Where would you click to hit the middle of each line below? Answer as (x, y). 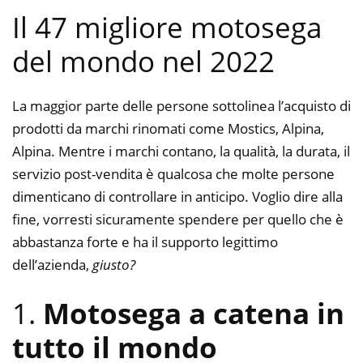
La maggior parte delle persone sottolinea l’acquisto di (181, 105)
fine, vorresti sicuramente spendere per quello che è (178, 219)
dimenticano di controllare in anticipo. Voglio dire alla (177, 196)
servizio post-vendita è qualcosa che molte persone (173, 173)
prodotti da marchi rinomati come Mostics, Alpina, (168, 128)
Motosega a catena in (194, 314)
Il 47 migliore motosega (167, 27)
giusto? (114, 264)
